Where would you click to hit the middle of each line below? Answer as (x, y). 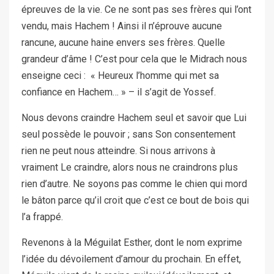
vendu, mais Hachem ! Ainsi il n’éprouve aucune (122, 26)
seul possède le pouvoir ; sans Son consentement (128, 135)
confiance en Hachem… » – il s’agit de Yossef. (119, 92)
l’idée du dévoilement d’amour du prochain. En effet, (131, 259)
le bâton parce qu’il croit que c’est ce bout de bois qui (135, 201)
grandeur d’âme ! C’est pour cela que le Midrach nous (134, 59)
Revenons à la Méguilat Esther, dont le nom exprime (132, 243)
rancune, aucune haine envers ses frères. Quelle (123, 43)
